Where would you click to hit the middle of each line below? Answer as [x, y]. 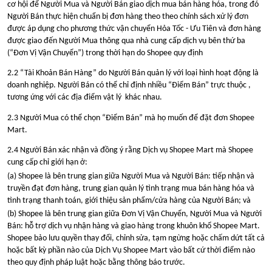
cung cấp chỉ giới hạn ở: [47, 162]
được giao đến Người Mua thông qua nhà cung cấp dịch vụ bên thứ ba [126, 41]
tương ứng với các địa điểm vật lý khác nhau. [85, 98]
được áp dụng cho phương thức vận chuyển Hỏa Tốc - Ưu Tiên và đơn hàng [134, 29]
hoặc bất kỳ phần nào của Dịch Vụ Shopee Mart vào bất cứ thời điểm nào [131, 251]
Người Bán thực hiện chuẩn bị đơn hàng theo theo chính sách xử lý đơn [128, 16]
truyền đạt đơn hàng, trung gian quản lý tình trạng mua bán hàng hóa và [131, 188]
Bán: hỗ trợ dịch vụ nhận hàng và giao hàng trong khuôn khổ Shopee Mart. [134, 226]
